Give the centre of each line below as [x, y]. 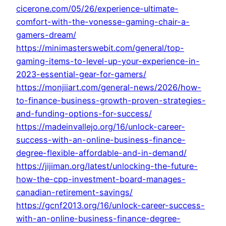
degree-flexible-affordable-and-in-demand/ [101, 153]
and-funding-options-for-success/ [84, 114]
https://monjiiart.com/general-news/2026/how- [109, 88]
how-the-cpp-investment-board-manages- [101, 179]
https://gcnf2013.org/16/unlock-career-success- [110, 206]
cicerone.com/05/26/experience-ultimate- [97, 9]
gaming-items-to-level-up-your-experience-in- [108, 61]
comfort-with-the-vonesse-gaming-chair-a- [103, 22]
